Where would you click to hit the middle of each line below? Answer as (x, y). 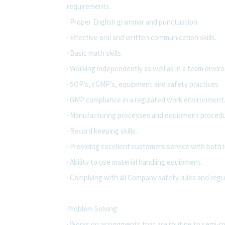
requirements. (89, 6)
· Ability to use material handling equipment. (135, 162)
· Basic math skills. (95, 53)
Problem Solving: (93, 208)
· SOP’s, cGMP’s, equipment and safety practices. (143, 84)
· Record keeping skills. (102, 131)
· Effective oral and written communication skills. (142, 37)
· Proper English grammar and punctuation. (133, 22)
